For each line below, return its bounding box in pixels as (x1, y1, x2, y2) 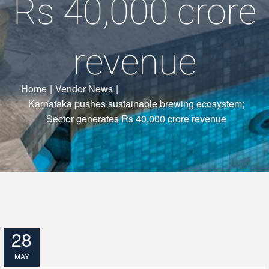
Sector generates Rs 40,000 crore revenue (46, 111, 226, 125)
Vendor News (55, 81, 113, 95)
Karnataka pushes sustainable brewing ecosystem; (28, 96, 244, 110)
